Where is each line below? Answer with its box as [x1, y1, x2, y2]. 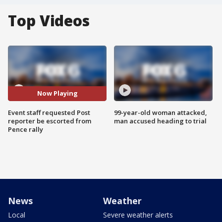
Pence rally [8, 124, 43, 134]
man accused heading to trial [114, 116, 207, 125]
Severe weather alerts [103, 210, 173, 220]
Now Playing [37, 89, 78, 98]
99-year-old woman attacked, [114, 108, 207, 117]
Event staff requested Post [8, 108, 90, 117]
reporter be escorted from [8, 116, 91, 125]
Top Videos [8, 10, 90, 31]
